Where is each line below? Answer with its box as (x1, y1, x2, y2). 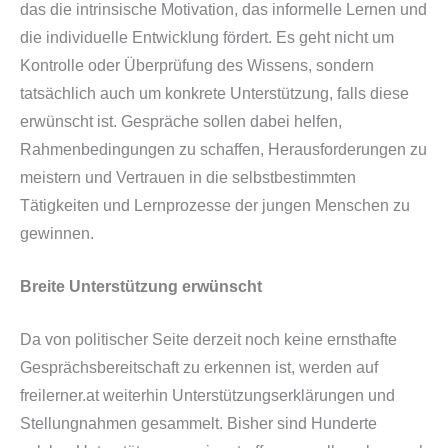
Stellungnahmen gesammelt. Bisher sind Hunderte (20, 414, 377, 432)
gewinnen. (20, 225, 94, 243)
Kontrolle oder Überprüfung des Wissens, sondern (20, 57, 374, 75)
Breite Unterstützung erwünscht (20, 278, 262, 296)
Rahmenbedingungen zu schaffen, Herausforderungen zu (20, 141, 427, 159)
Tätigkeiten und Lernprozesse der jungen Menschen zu (20, 197, 410, 215)
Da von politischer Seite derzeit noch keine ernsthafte (20, 330, 397, 348)
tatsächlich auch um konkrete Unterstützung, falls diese (20, 85, 409, 103)
